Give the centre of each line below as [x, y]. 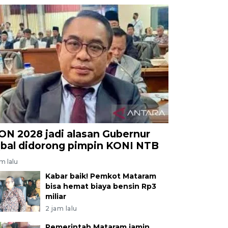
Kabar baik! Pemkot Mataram [101, 176]
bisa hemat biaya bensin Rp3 [101, 186]
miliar [55, 196]
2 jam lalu [61, 208]
